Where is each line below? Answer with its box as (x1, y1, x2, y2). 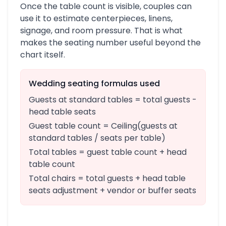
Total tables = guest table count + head (29, 146, 187, 158)
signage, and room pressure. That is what (20, 25, 183, 36)
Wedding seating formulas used (29, 78, 160, 89)
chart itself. (20, 49, 65, 61)
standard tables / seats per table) (29, 132, 165, 144)
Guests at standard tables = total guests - (29, 94, 197, 105)
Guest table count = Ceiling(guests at (29, 120, 178, 132)
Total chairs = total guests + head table (29, 173, 186, 184)
